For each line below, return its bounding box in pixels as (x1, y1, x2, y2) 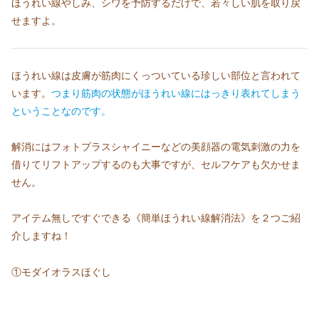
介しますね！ (11, 230, 71, 242)
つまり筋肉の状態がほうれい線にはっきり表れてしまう (51, 88, 300, 99)
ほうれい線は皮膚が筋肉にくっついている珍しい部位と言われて (11, 70, 300, 81)
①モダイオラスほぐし (11, 266, 111, 278)
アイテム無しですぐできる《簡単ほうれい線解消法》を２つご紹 (11, 212, 300, 224)
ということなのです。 (11, 105, 111, 117)
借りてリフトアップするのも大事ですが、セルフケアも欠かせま (11, 159, 300, 171)
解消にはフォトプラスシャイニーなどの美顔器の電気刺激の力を (11, 141, 300, 153)
